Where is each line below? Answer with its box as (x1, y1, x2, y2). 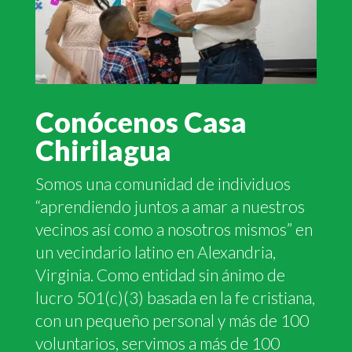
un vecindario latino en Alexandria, (35, 241, 276, 262)
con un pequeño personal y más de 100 (35, 310, 309, 330)
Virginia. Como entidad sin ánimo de (35, 264, 285, 284)
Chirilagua (35, 132, 171, 167)
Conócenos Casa (35, 104, 247, 139)
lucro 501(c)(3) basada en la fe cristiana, (35, 287, 315, 307)
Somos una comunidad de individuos (35, 173, 291, 193)
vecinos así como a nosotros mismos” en (35, 218, 313, 239)
